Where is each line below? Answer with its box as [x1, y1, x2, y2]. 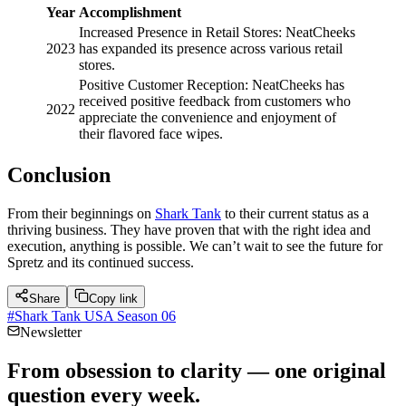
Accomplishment [79, 5, 181, 21]
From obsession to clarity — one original [7, 358, 386, 382]
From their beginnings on [7, 205, 155, 221]
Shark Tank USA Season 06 [14, 307, 176, 324]
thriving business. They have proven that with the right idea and [7, 221, 371, 237]
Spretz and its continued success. [7, 254, 194, 270]
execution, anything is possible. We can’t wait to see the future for [7, 237, 382, 254]
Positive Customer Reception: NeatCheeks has [79, 77, 344, 93]
